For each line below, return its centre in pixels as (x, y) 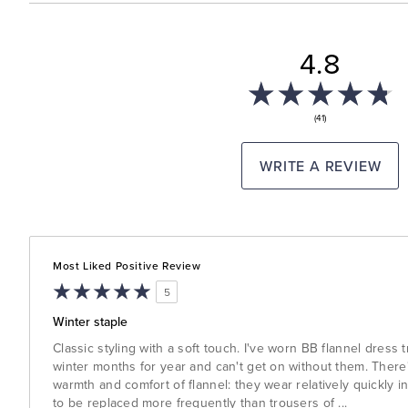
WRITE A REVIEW (321, 166)
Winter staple (90, 322)
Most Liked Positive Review (127, 266)
